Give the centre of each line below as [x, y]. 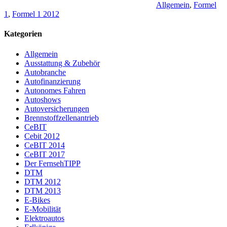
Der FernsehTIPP [52, 163]
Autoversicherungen [57, 108]
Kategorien [23, 34]
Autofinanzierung [52, 81]
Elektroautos [44, 218]
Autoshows [43, 99]
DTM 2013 [43, 191]
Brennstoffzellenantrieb [62, 118]
